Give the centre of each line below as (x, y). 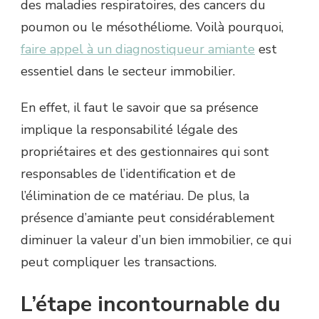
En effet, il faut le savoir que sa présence (140, 108)
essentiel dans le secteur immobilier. (128, 72)
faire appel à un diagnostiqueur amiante (138, 49)
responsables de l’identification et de (128, 174)
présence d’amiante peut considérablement (148, 218)
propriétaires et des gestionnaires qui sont (145, 152)
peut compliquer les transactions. (119, 262)
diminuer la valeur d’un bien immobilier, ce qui (156, 240)
